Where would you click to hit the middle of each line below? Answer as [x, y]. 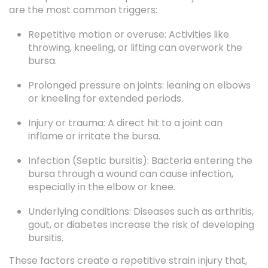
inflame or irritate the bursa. [94, 117]
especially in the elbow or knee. [102, 168]
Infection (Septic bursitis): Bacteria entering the [140, 141]
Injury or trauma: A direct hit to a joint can [125, 104]
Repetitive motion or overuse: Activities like [129, 15]
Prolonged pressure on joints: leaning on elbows [139, 66]
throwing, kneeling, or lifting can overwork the [135, 28]
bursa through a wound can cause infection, [131, 155]
